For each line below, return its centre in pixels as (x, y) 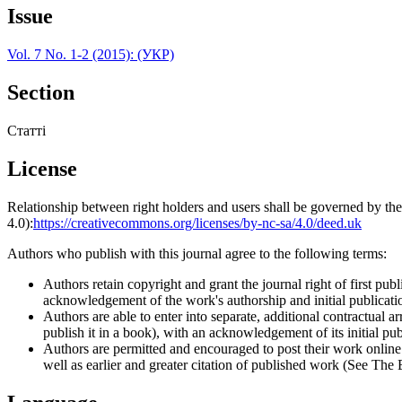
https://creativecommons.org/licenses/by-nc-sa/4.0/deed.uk (197, 223)
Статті (26, 130)
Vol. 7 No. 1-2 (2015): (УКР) (91, 54)
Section (41, 92)
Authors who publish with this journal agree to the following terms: (197, 253)
